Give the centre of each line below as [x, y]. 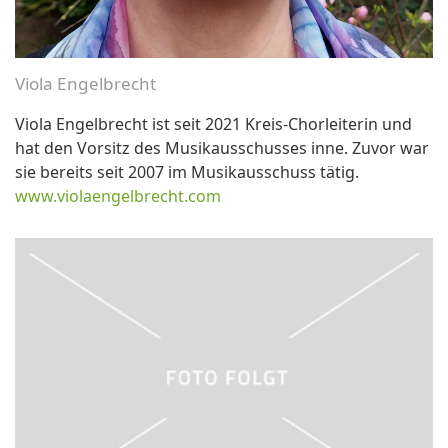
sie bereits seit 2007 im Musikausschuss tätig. [187, 171]
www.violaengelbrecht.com [118, 195]
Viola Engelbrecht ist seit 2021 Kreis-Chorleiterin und [213, 123]
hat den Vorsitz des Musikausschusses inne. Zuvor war [222, 147]
